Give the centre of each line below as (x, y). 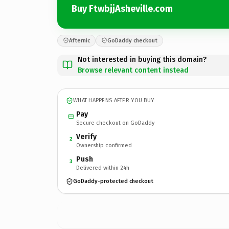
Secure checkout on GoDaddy (115, 123)
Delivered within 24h (103, 168)
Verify (86, 136)
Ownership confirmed (104, 145)
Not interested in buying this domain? (142, 59)
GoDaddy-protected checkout (113, 181)
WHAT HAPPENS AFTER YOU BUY (114, 100)
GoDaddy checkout (132, 40)
